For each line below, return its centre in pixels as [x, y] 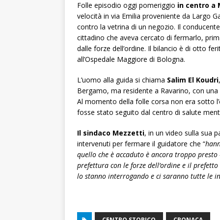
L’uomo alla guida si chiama [122, 80]
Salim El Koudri [193, 80]
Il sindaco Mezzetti [111, 133]
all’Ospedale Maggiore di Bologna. [131, 59]
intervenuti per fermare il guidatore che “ [141, 143]
